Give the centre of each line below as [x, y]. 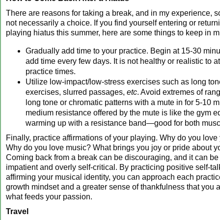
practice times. [51, 71]
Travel [17, 211]
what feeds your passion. [50, 196]
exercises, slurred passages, [76, 92]
